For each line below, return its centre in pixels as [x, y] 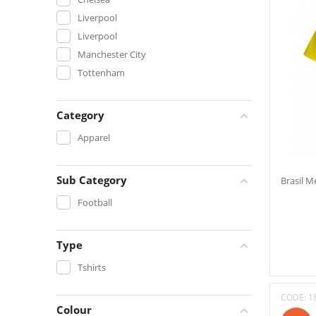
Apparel [94, 137]
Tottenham [101, 72]
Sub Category [92, 180]
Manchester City [112, 54]
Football [95, 202]
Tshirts [92, 267]
